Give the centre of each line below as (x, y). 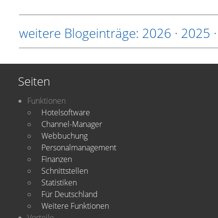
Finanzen (57, 159)
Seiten (34, 81)
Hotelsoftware (66, 112)
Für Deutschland (70, 194)
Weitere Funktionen (75, 206)
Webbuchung (64, 136)
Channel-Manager (72, 124)
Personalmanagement (79, 147)
